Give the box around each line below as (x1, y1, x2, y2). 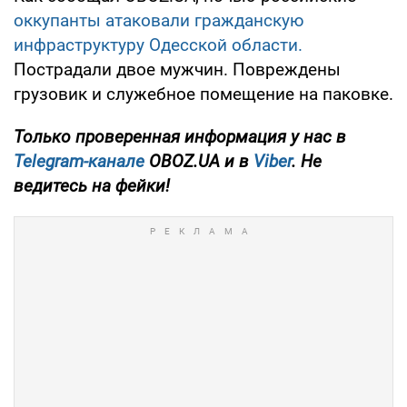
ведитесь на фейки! (14, 174, 170, 196)
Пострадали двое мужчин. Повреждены (14, 58, 341, 80)
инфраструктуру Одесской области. (14, 34, 303, 55)
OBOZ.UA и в (144, 150, 253, 172)
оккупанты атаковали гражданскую (14, 9, 304, 31)
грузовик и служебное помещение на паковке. (14, 83, 393, 104)
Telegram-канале (14, 150, 144, 172)
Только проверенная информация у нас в (14, 125, 346, 147)
